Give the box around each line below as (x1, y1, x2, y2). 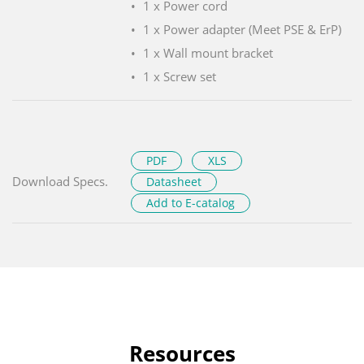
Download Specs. (12, 172, 108, 189)
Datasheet (146, 173, 202, 189)
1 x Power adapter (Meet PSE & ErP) (143, 20, 341, 37)
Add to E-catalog (146, 194, 236, 210)
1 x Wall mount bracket (143, 44, 273, 61)
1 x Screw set (143, 67, 216, 84)
